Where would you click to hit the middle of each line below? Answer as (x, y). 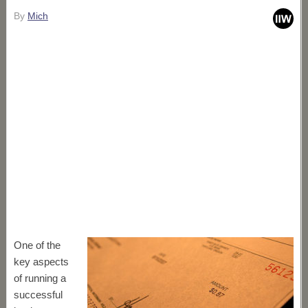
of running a (40, 278)
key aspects (41, 262)
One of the (37, 245)
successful (38, 295)
